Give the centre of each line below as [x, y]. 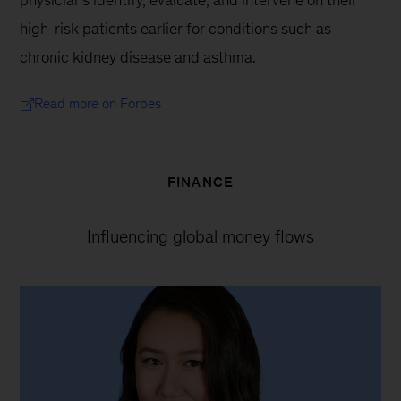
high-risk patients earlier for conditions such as [178, 28]
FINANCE [200, 182]
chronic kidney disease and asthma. [138, 57]
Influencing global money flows [200, 236]
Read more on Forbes [98, 103]
